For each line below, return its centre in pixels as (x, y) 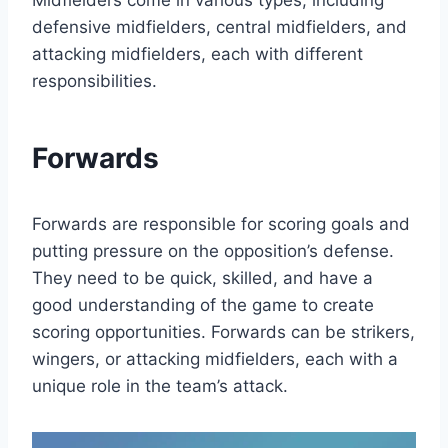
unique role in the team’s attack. (160, 386)
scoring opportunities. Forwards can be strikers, (223, 332)
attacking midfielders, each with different (197, 54)
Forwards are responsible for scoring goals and (221, 224)
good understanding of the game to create (203, 305)
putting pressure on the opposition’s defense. (213, 251)
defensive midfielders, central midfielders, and (219, 27)
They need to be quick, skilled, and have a (202, 278)
